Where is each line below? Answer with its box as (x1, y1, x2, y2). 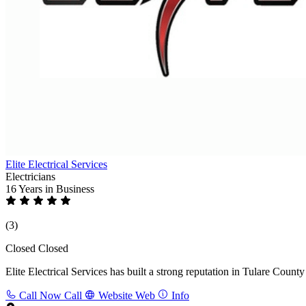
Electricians (5, 170, 55, 182)
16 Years (5, 182, 45, 195)
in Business (45, 182, 94, 195)
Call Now (19, 289, 61, 301)
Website (98, 289, 133, 301)
